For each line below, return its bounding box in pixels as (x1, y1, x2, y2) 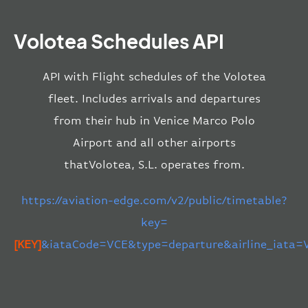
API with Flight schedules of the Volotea (42, 70, 266, 84)
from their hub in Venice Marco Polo (53, 114, 255, 128)
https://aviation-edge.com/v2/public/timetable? (21, 194, 287, 208)
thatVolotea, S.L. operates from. (63, 158, 245, 172)
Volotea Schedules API (14, 29, 224, 54)
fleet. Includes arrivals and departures (47, 92, 261, 106)
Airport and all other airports (72, 136, 236, 150)
